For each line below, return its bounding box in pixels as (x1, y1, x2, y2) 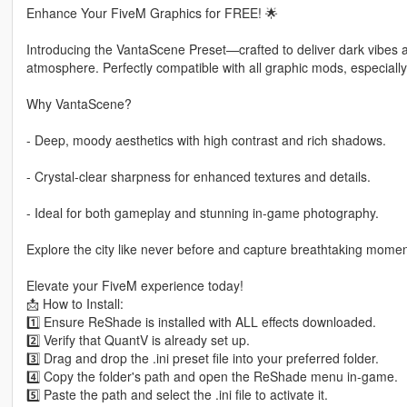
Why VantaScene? (25, 94, 132, 114)
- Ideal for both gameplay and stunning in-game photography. (25, 203, 379, 223)
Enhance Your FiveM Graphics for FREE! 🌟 (25, 4, 278, 23)
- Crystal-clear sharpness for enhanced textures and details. (25, 167, 371, 186)
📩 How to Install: (25, 294, 124, 313)
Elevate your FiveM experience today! (25, 276, 243, 295)
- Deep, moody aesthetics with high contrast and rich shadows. (25, 131, 386, 150)
